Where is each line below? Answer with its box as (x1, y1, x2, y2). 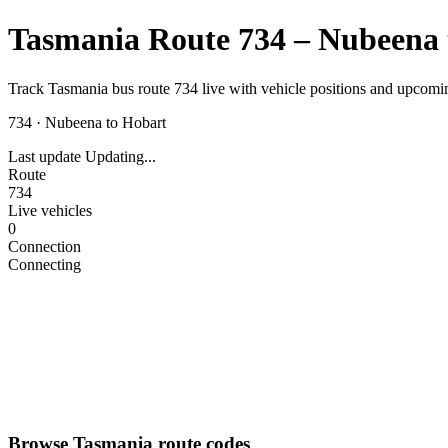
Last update (8, 147, 81, 165)
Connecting (8, 255, 81, 273)
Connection (8, 237, 81, 255)
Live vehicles (8, 201, 92, 219)
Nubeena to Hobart (45, 113, 166, 131)
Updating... (85, 147, 156, 165)
